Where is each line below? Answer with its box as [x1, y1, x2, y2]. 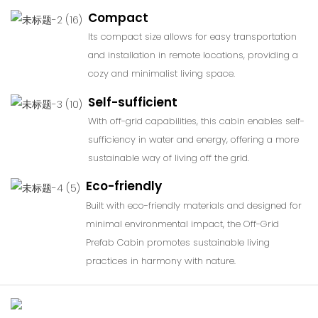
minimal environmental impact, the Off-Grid [86, 216, 280, 231]
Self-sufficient [88, 93, 178, 111]
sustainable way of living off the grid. [88, 150, 250, 165]
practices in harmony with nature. [86, 253, 236, 268]
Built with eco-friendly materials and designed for [86, 198, 302, 212]
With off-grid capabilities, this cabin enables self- [88, 114, 305, 128]
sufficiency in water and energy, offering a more [88, 132, 300, 146]
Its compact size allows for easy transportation [88, 29, 297, 43]
